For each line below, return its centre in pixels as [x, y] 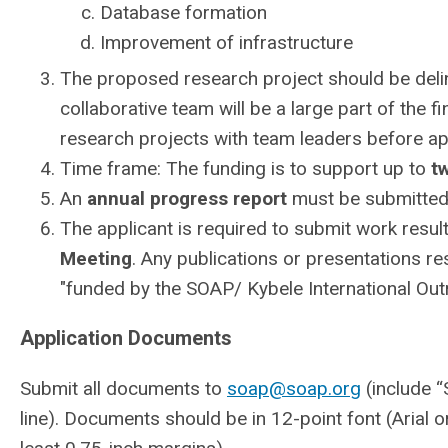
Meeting [96, 258]
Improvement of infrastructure [226, 42]
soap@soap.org [294, 388]
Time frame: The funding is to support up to [245, 168]
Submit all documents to [123, 388]
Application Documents [126, 338]
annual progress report [187, 198]
